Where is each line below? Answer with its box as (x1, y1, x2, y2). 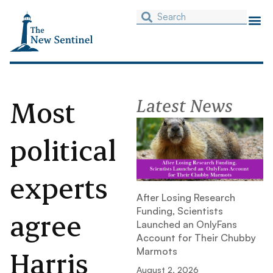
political (10, 132, 116, 168)
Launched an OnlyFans (136, 218, 237, 231)
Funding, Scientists (136, 205, 223, 218)
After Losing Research (136, 191, 235, 204)
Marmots (136, 245, 177, 258)
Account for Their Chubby (136, 232, 256, 244)
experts (10, 169, 108, 206)
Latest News (136, 94, 233, 117)
